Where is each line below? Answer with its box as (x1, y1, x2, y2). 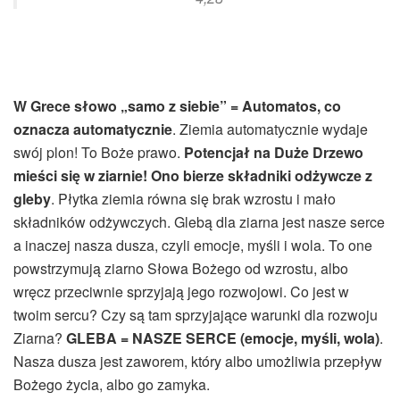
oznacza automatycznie (13, 119, 172, 140)
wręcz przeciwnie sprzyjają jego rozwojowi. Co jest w (13, 281, 349, 303)
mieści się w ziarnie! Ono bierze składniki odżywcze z (13, 165, 372, 187)
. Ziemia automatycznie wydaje (172, 119, 368, 140)
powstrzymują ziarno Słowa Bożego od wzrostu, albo (13, 258, 348, 279)
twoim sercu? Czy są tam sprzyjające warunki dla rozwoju (13, 304, 378, 326)
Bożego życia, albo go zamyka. (13, 374, 210, 396)
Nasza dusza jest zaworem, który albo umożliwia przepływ (13, 351, 382, 372)
